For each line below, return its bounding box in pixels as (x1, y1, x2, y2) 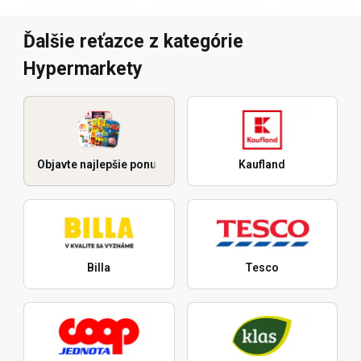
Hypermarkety (23, 58, 143, 81)
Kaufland (239, 158, 286, 172)
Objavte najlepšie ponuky (37, 158, 168, 172)
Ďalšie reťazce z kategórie (23, 31, 243, 53)
